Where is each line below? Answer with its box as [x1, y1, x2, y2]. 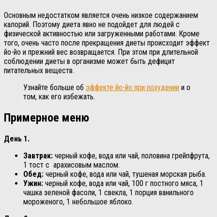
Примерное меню [4, 110, 89, 124]
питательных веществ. [4, 66, 74, 76]
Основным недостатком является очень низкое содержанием [4, 11, 198, 20]
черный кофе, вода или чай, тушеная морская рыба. [44, 169, 206, 179]
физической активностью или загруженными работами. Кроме [4, 29, 200, 39]
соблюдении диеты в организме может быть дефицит [4, 57, 175, 66]
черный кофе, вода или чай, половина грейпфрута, [53, 151, 210, 160]
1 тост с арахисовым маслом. [23, 160, 120, 170]
